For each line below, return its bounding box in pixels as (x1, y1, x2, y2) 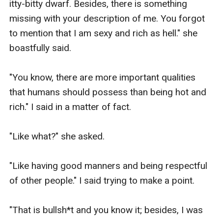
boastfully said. (9, 42, 72, 54)
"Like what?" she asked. (9, 130, 105, 142)
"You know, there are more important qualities (9, 71, 196, 83)
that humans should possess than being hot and (9, 86, 207, 98)
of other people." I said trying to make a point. (9, 174, 195, 186)
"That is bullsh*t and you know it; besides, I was (9, 204, 203, 216)
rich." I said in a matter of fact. (9, 101, 132, 112)
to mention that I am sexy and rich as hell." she (9, 27, 198, 39)
